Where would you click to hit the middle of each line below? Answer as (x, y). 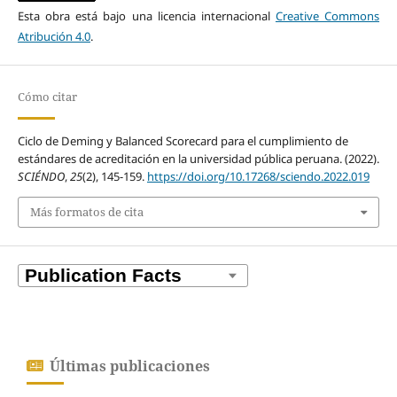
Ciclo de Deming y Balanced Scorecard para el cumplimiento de (183, 140)
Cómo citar (47, 96)
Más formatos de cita (86, 212)
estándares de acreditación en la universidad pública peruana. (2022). (198, 158)
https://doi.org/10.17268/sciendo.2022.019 (258, 176)
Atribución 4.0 (54, 36)
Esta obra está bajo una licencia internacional (146, 16)
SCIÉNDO (41, 176)
